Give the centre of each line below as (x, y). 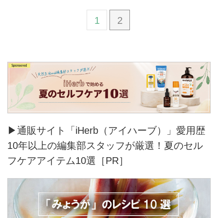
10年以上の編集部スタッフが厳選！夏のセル (105, 145)
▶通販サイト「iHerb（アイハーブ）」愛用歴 (106, 130)
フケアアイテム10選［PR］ (68, 160)
